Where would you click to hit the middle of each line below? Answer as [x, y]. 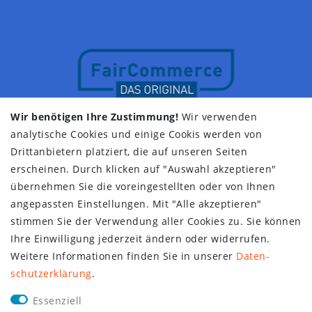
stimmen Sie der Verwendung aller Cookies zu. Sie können [156, 221]
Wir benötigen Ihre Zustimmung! [94, 117]
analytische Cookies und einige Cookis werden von [136, 134]
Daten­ [253, 256]
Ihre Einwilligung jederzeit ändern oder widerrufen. [140, 239]
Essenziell [57, 301]
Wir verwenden [218, 117]
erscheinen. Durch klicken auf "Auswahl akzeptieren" [143, 169]
